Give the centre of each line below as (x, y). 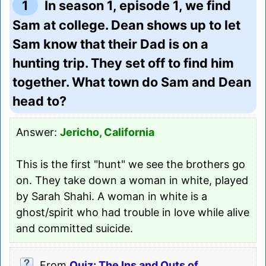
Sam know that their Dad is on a (110, 44)
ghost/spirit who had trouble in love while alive (133, 212)
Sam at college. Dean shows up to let (126, 25)
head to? (39, 101)
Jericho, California (107, 132)
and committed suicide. (75, 228)
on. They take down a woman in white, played (132, 180)
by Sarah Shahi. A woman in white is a (112, 196)
